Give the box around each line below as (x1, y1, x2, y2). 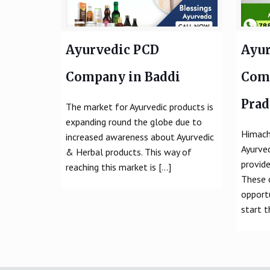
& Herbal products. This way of (65, 145, 192, 158)
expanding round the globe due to (65, 115, 202, 128)
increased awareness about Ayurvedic (65, 130, 214, 143)
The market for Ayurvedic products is (65, 100, 213, 113)
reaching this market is (65, 160, 156, 173)
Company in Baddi (65, 69, 180, 84)
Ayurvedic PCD (65, 42, 159, 57)
